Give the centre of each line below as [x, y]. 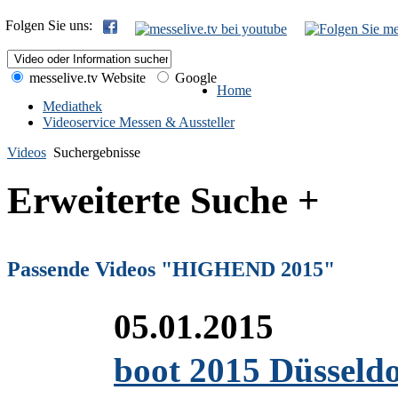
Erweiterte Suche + [163, 200]
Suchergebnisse [97, 152]
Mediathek [72, 106]
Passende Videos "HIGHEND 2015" [171, 269]
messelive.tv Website [86, 78]
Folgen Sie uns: [52, 25]
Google [194, 78]
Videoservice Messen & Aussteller [139, 122]
